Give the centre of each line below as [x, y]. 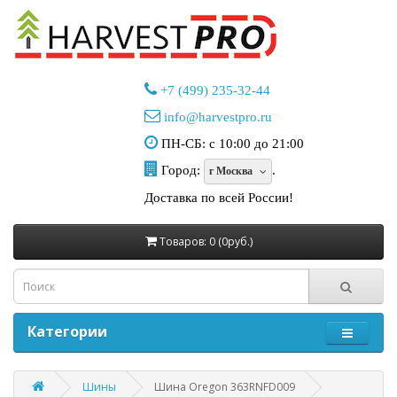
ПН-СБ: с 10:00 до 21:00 [230, 144]
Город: [180, 170]
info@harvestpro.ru [218, 117]
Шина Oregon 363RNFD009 [225, 387]
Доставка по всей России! [218, 198]
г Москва [230, 171]
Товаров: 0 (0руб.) [206, 242]
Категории [67, 332]
